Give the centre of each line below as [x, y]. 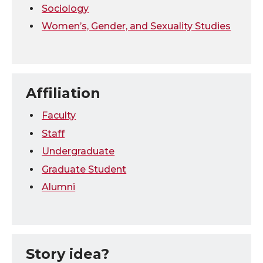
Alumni [59, 187]
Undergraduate [78, 151]
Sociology [65, 9]
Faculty [59, 116]
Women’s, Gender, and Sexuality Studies [136, 26]
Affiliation [63, 93]
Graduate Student [84, 169]
